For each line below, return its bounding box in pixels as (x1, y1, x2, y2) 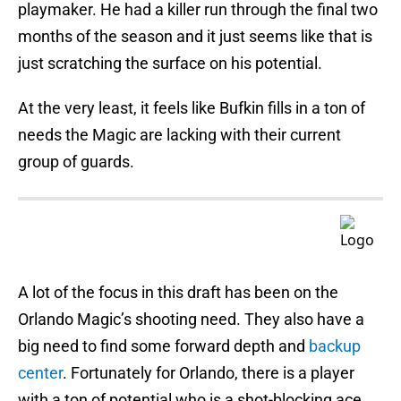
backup (309, 337, 361, 356)
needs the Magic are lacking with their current (18, 125, 341, 145)
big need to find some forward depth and (18, 337, 309, 356)
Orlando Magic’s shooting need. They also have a (18, 310, 364, 329)
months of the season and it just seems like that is (18, 27, 372, 47)
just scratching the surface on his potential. (18, 54, 322, 73)
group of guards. (18, 152, 134, 172)
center (18, 363, 63, 383)
